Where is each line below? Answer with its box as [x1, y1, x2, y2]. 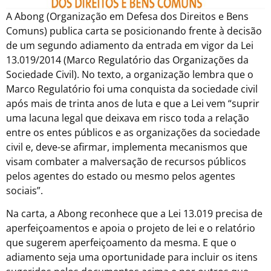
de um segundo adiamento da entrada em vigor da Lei [6, 38, 253, 52]
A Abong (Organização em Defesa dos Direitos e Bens [6, 9, 249, 23]
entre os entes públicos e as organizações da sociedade [6, 125, 260, 139]
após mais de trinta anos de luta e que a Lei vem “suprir [6, 96, 260, 110]
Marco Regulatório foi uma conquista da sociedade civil [6, 82, 258, 96]
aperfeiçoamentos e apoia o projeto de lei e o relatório [6, 221, 255, 235]
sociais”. [6, 183, 43, 197]
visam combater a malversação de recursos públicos [6, 154, 246, 168]
